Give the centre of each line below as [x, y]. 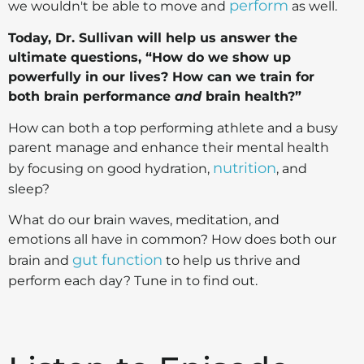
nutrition [245, 168]
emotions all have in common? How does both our [172, 239]
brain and [40, 260]
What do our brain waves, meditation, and [144, 219]
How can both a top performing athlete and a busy [173, 128]
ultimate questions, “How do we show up [149, 58]
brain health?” [251, 97]
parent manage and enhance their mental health [169, 147]
